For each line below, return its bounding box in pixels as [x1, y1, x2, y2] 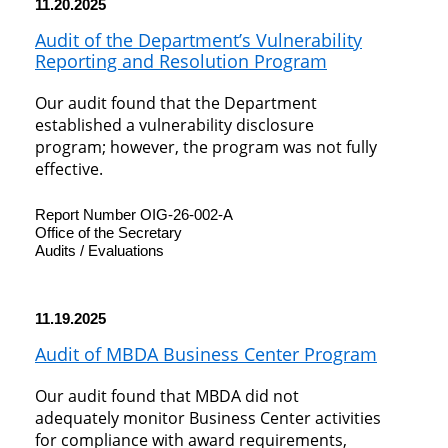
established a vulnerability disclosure [35, 114, 314, 137]
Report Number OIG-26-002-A [35, 206, 233, 224]
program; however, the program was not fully [35, 136, 377, 159]
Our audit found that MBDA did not [35, 385, 299, 408]
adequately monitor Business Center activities [35, 407, 381, 430]
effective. [35, 158, 103, 181]
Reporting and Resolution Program [35, 49, 327, 74]
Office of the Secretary [35, 224, 182, 242]
